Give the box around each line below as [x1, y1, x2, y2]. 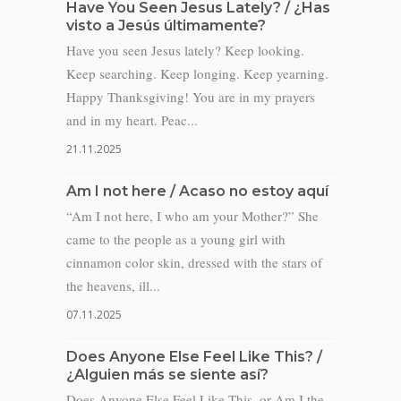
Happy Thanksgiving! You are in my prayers [66, 88, 315, 106]
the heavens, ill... [66, 277, 160, 294]
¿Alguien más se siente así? [66, 366, 269, 383]
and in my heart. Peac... [66, 111, 198, 129]
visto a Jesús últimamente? [66, 17, 266, 34]
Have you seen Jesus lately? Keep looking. [66, 41, 304, 59]
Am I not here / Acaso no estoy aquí [66, 183, 328, 200]
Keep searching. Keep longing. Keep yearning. [66, 64, 328, 82]
